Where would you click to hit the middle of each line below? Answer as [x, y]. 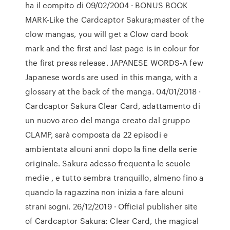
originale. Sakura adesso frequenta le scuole [108, 163]
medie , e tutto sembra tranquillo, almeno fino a [114, 178]
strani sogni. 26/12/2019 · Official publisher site [112, 206]
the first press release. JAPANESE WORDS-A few [114, 63]
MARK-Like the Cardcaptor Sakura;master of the [115, 20]
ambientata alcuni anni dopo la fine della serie [111, 149]
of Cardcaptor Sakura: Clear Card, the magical [112, 221]
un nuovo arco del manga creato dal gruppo [108, 120]
